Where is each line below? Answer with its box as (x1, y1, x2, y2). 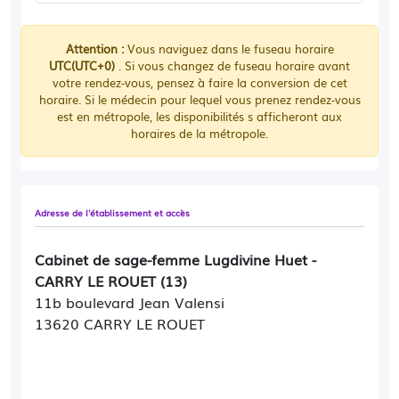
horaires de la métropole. (131, 125, 268, 142)
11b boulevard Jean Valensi (35, 291, 225, 313)
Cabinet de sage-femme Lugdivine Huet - (35, 248, 317, 270)
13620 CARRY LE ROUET (35, 313, 206, 334)
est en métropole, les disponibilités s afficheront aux (57, 108, 342, 125)
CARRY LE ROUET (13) (35, 270, 188, 291)
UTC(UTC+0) (49, 57, 115, 74)
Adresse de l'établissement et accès (35, 206, 191, 219)
